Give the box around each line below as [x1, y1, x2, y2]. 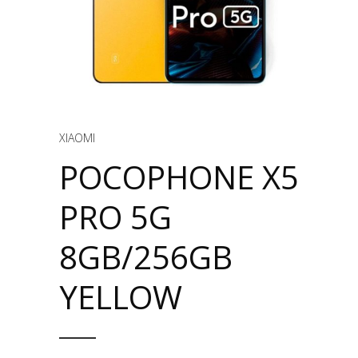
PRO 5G [59, 195, 172, 239]
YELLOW [59, 275, 182, 319]
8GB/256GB [59, 235, 233, 279]
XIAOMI [59, 130, 95, 145]
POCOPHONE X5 [59, 155, 299, 199]
